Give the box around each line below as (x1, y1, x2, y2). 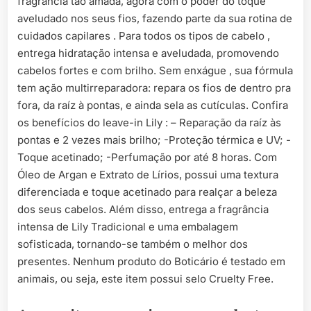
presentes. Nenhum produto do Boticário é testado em (17, 255, 285, 268)
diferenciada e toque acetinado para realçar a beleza (17, 185, 277, 199)
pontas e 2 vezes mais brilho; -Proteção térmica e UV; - (17, 133, 291, 146)
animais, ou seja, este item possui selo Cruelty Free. (17, 272, 274, 285)
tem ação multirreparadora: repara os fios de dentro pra (17, 81, 291, 94)
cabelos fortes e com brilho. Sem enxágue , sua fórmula (17, 64, 293, 77)
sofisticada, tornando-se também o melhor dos (17, 237, 248, 251)
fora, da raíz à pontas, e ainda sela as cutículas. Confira (17, 99, 288, 112)
